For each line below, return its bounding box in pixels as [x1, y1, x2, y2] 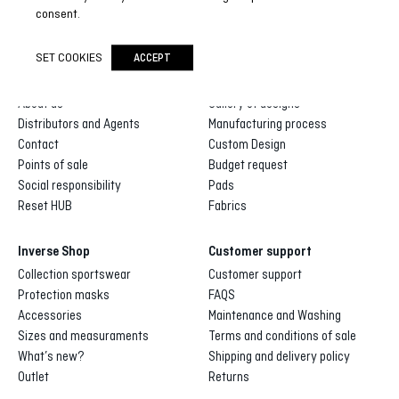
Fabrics [208, 198, 247, 213]
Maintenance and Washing [208, 307, 341, 322]
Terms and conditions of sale [208, 328, 356, 343]
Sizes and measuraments [18, 328, 149, 343]
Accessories [18, 307, 82, 322]
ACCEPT [134, 50, 171, 64]
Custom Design [208, 136, 286, 151]
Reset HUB [18, 198, 72, 213]
